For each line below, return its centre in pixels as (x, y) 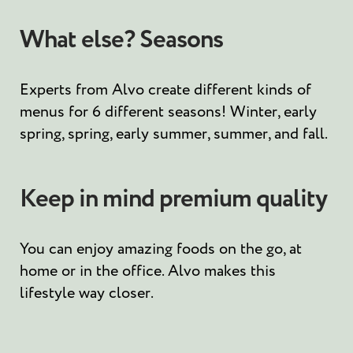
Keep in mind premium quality (173, 199)
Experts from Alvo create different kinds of (165, 89)
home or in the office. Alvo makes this (148, 271)
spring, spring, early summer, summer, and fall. (175, 134)
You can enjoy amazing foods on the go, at (161, 249)
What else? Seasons (121, 40)
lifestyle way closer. (88, 293)
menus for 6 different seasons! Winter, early (168, 111)
